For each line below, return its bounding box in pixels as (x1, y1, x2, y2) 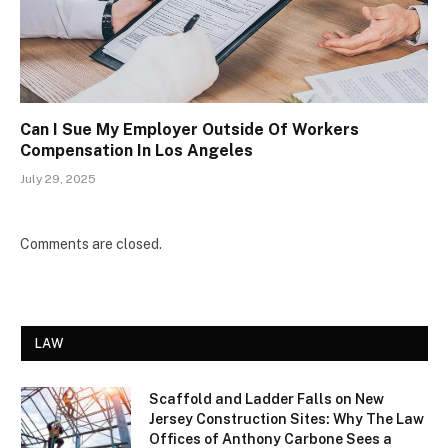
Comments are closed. (20, 235, 162, 252)
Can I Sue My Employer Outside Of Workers (20, 119, 359, 139)
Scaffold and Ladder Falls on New (149, 390, 384, 407)
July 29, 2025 (20, 171, 96, 186)
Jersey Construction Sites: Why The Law (149, 410, 424, 427)
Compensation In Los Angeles (20, 140, 253, 160)
